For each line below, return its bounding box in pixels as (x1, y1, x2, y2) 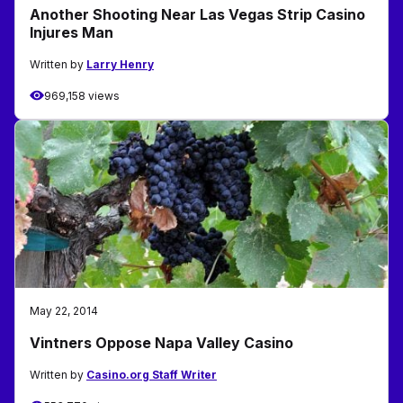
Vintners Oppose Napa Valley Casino (30, 333, 293, 352)
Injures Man (30, 22, 113, 41)
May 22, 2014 (30, 303, 98, 318)
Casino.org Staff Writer (86, 367, 217, 381)
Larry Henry (86, 57, 154, 71)
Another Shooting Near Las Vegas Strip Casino (30, 4, 365, 23)
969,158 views (44, 88, 120, 103)
